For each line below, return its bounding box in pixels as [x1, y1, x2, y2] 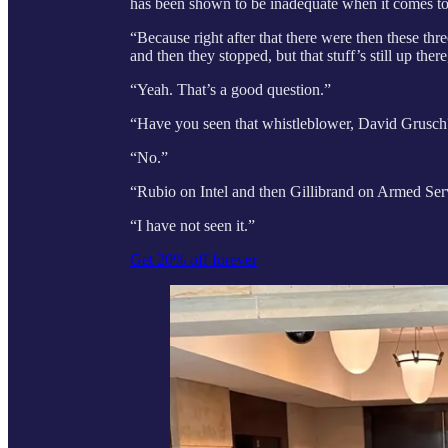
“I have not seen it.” [130, 217, 255, 235]
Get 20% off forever [130, 251, 257, 269]
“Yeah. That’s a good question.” [130, 81, 331, 99]
